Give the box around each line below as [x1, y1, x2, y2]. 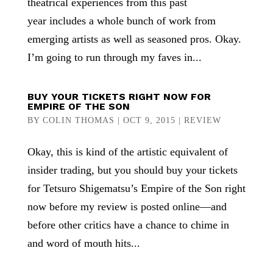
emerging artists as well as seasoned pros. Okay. [27, 32, 241, 45]
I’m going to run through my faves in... [27, 51, 202, 63]
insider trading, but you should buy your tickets [27, 163, 238, 176]
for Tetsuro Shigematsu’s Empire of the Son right [27, 182, 246, 194]
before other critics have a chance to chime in [27, 218, 229, 231]
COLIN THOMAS [42, 115, 115, 125]
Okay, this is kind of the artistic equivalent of [27, 145, 228, 158]
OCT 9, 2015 [122, 115, 175, 125]
